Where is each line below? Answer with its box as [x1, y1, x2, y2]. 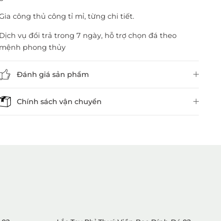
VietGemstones [95, 175, 157, 185]
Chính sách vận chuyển [17, 97, 102, 107]
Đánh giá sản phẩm [17, 70, 89, 79]
